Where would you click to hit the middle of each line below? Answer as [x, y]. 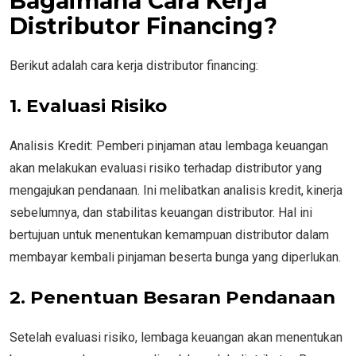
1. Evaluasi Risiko [88, 105]
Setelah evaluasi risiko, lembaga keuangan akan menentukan [176, 337]
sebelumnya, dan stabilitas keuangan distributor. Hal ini [161, 212]
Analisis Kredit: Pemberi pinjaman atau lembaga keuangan [169, 145]
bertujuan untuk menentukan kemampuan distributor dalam [169, 234]
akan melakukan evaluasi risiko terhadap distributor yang [166, 168]
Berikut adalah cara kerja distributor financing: [134, 65]
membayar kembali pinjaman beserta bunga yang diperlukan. [175, 257]
